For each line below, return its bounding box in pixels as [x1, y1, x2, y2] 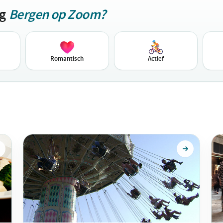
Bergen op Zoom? [8, 5, 106, 23]
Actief [148, 54, 164, 63]
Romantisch [50, 54, 84, 63]
